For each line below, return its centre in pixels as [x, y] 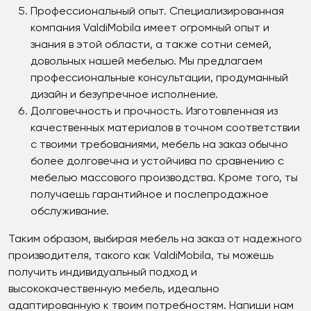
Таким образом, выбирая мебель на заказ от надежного [155, 239]
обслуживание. [70, 211]
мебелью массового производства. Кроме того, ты [164, 178]
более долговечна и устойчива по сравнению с [157, 161]
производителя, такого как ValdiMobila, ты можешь [141, 256]
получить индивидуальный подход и [103, 272]
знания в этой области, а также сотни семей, [151, 45]
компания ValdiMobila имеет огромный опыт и [150, 28]
